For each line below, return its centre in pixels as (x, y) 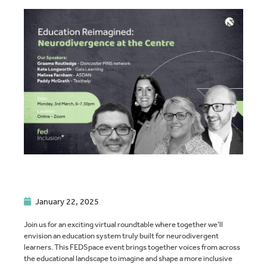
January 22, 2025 (67, 202)
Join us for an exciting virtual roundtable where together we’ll (123, 225)
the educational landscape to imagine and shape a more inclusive (128, 259)
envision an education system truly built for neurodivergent (121, 236)
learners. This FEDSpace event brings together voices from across (132, 247)
